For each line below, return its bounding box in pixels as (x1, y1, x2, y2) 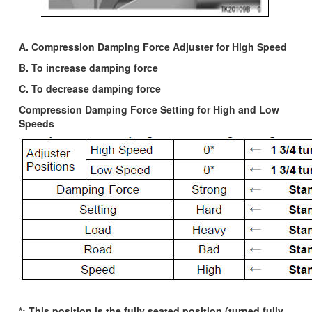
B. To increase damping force (19, 61, 159, 75)
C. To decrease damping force (19, 81, 162, 95)
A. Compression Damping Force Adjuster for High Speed (19, 40, 288, 54)
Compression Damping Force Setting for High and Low (19, 102, 280, 116)
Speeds (19, 116, 55, 130)
